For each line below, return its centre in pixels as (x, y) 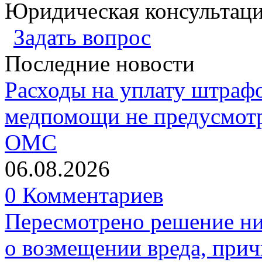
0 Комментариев (84, 195)
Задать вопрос (82, 37)
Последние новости (100, 63)
